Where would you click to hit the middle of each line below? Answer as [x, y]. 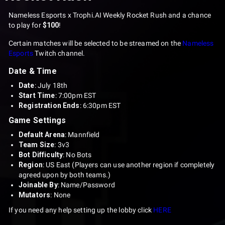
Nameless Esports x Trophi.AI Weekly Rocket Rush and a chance [110, 15]
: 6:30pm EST [100, 105]
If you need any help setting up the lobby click [81, 210]
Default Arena [42, 135]
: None [61, 195]
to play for [26, 25]
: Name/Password [86, 185]
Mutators [35, 195]
